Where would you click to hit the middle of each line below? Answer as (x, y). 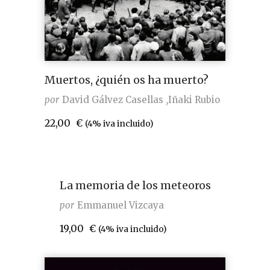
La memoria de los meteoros (135, 185)
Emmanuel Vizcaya (120, 205)
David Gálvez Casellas (113, 100)
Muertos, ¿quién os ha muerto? (127, 80)
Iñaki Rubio (194, 100)
